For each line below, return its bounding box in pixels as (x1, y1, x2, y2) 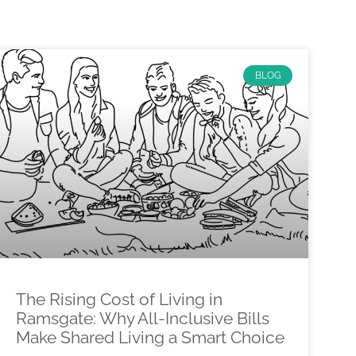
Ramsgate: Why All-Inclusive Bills (16, 308, 269, 328)
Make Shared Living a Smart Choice (16, 327, 284, 347)
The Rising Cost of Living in (16, 288, 222, 309)
